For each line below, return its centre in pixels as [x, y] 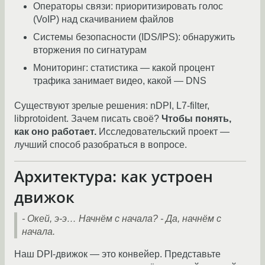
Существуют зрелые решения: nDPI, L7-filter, [112, 106]
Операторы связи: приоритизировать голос [128, 7]
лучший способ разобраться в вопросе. [101, 145]
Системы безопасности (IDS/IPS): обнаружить [134, 37]
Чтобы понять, [196, 119]
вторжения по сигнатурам [90, 50]
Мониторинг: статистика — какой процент [124, 68]
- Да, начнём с [191, 218]
